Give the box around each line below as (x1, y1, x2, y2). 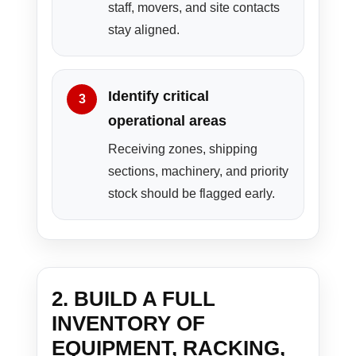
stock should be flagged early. (108, 187, 276, 201)
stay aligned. (108, 23, 180, 37)
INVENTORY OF (52, 311, 206, 336)
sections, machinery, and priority (108, 164, 289, 179)
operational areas (108, 113, 227, 130)
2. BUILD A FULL (52, 287, 216, 311)
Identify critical (108, 88, 210, 105)
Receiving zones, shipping (108, 142, 258, 157)
